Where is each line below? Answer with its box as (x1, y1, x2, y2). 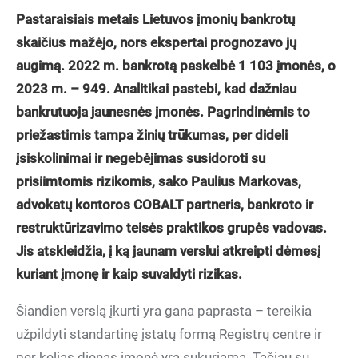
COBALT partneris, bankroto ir (133, 197, 313, 213)
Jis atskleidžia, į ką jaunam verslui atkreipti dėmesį (16, 243, 320, 259)
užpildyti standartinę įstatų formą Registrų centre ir (16, 326, 322, 342)
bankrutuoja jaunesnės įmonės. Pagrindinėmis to (16, 104, 310, 120)
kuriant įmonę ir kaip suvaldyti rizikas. (16, 266, 242, 282)
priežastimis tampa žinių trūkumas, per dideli (16, 127, 288, 143)
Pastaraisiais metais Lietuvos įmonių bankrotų (16, 11, 295, 27)
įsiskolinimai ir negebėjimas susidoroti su (16, 150, 265, 166)
